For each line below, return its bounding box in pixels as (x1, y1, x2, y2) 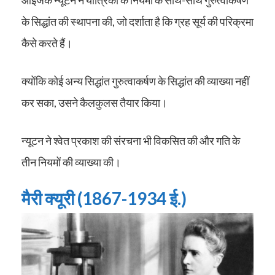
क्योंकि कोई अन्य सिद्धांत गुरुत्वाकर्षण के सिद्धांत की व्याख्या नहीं (21, 74, 249, 88)
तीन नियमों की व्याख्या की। (21, 155, 121, 169)
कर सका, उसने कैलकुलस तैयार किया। (21, 95, 168, 109)
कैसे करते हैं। (21, 36, 72, 50)
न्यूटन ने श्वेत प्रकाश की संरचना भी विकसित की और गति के (21, 133, 240, 147)
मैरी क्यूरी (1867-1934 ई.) (21, 187, 187, 209)
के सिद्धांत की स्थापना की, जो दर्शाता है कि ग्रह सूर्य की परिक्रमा (21, 14, 254, 28)
